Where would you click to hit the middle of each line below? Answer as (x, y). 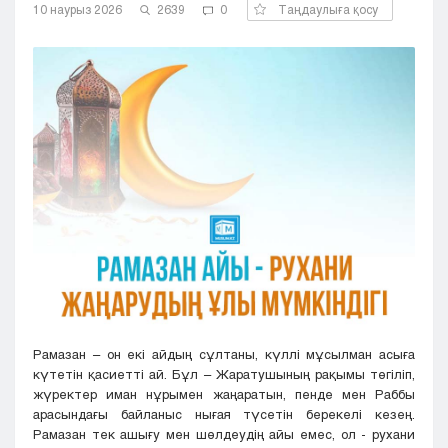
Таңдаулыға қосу (328, 9)
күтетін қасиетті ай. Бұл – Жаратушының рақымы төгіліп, (224, 374)
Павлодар (64, 43)
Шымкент (65, 235)
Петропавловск (82, 67)
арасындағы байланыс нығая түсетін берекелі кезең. (224, 414)
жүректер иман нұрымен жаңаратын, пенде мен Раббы (224, 394)
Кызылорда (70, 19)
